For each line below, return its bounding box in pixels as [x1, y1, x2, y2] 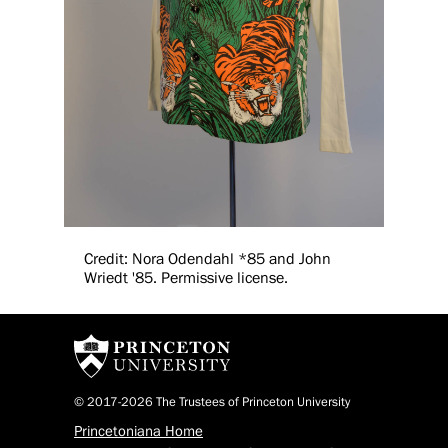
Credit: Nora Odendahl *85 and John [84, 251, 331, 268]
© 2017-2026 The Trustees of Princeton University [74, 394, 350, 408]
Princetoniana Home [74, 423, 203, 439]
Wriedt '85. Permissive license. [84, 270, 288, 287]
